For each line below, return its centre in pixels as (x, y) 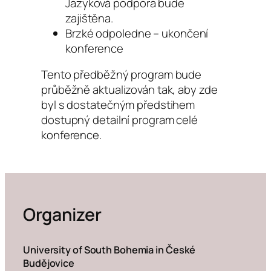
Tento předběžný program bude (122, 75)
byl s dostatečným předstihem (118, 105)
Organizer (63, 214)
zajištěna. (90, 18)
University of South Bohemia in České (109, 250)
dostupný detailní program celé (119, 120)
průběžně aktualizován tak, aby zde (129, 90)
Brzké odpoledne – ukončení (137, 33)
